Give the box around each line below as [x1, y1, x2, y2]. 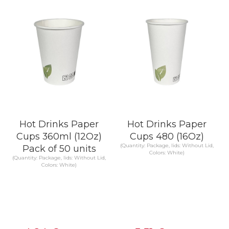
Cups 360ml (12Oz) [16, 131, 102, 142]
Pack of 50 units [22, 143, 96, 154]
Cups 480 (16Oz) [130, 131, 204, 142]
